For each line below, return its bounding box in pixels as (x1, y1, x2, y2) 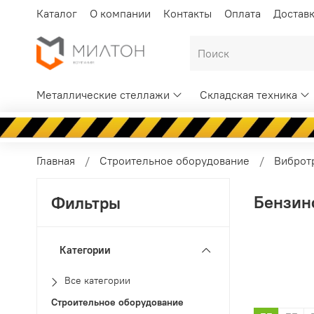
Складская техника (200, 88, 298, 102)
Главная (36, 153, 75, 168)
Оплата (224, 6, 261, 20)
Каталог (36, 6, 77, 20)
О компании (90, 6, 151, 20)
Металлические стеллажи (36, 88, 170, 102)
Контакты (163, 6, 212, 20)
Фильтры (51, 192, 121, 214)
